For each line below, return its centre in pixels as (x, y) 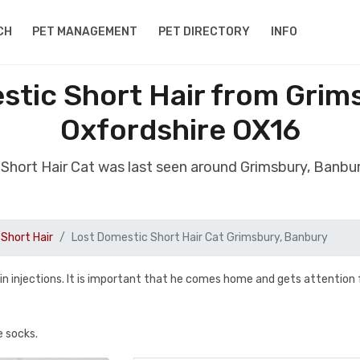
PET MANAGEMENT (85, 32)
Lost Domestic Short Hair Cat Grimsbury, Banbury (200, 237)
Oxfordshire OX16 (180, 130)
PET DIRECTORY (205, 32)
